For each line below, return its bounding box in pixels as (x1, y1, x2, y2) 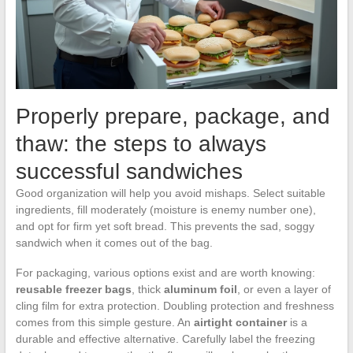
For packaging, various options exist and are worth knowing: (15, 266, 315, 280)
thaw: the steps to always (15, 132, 266, 157)
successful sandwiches (15, 159, 243, 184)
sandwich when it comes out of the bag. (15, 236, 213, 250)
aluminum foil (163, 283, 237, 296)
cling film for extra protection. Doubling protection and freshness (15, 299, 334, 313)
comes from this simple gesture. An (15, 316, 194, 329)
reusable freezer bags (15, 283, 132, 296)
